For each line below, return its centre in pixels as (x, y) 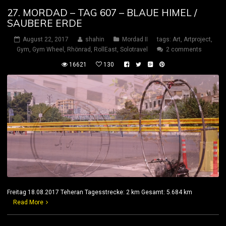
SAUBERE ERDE (45, 23)
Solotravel (134, 50)
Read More (28, 202)
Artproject (197, 40)
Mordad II (135, 40)
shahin (95, 40)
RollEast (105, 50)
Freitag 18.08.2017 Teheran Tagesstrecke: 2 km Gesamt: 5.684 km (112, 192)
